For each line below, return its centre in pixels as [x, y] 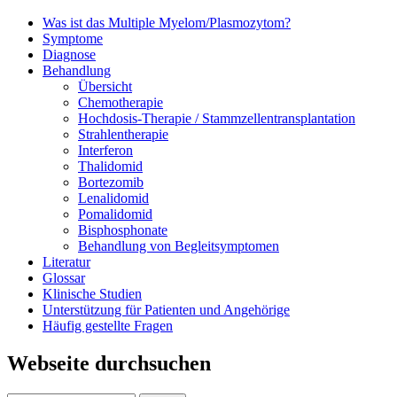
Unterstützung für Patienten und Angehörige [166, 309]
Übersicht [105, 86]
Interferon [105, 150]
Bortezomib [111, 182]
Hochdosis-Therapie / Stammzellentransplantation [217, 118]
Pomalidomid [115, 214]
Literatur [66, 261]
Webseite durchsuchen [109, 363]
